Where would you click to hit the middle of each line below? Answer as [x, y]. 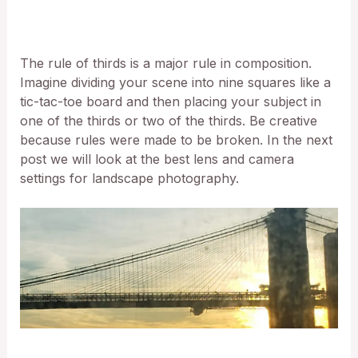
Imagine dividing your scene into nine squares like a [175, 82]
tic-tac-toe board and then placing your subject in [170, 101]
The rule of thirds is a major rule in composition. [165, 63]
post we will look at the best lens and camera [157, 159]
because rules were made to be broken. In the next [176, 139]
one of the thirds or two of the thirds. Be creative [168, 120]
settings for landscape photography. [131, 178]
